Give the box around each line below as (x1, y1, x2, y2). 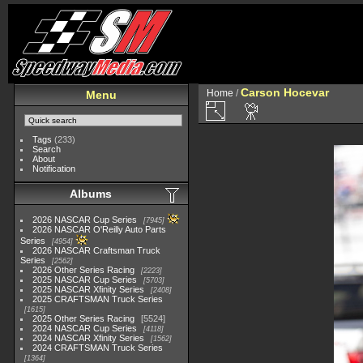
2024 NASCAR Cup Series (32, 323, 138, 333)
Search (32, 144, 62, 154)
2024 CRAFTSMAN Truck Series (32, 343, 164, 352)
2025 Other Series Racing (32, 314, 135, 323)
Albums (70, 187, 112, 200)
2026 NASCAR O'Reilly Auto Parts (32, 224, 167, 234)
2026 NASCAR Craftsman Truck (32, 246, 161, 255)
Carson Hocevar (241, 86, 329, 99)
